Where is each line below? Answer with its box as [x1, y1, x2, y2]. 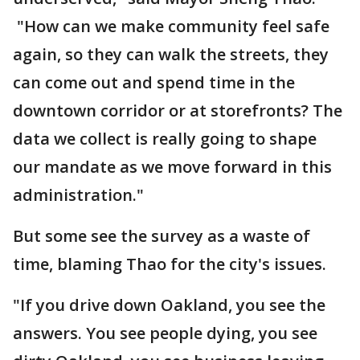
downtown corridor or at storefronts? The [13, 100, 342, 121]
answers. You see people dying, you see [13, 322, 317, 344]
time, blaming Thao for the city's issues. [13, 253, 330, 275]
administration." [13, 184, 144, 206]
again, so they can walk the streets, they [13, 43, 329, 65]
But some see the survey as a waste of [13, 225, 310, 247]
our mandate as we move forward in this [13, 156, 332, 178]
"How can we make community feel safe [13, 15, 329, 37]
